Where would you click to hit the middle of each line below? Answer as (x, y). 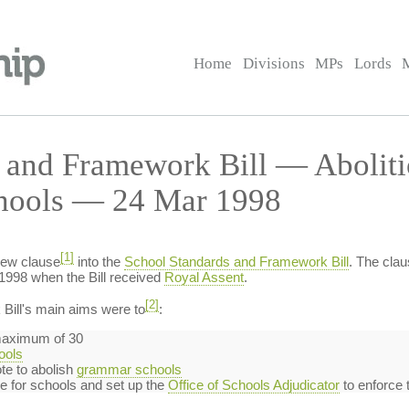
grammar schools (129, 369)
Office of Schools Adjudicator (253, 385)
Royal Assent (204, 277)
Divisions (273, 63)
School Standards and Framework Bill (236, 262)
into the (99, 262)
